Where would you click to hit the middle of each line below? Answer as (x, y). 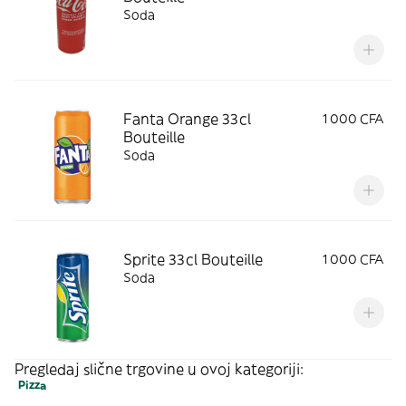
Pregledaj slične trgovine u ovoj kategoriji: (159, 369)
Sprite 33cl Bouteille (193, 259)
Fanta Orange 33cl (187, 119)
